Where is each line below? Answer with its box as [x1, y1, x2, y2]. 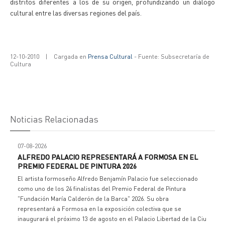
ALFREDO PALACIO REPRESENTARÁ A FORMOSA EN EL [18, 152, 198, 161]
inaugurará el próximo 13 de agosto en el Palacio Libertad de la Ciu [18, 215, 206, 222]
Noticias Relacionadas [10, 113, 98, 125]
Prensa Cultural [88, 53, 133, 60]
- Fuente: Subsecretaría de [133, 53, 209, 60]
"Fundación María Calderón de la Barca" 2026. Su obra [18, 195, 169, 202]
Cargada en [54, 53, 88, 60]
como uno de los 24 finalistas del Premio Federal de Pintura [18, 185, 186, 192]
